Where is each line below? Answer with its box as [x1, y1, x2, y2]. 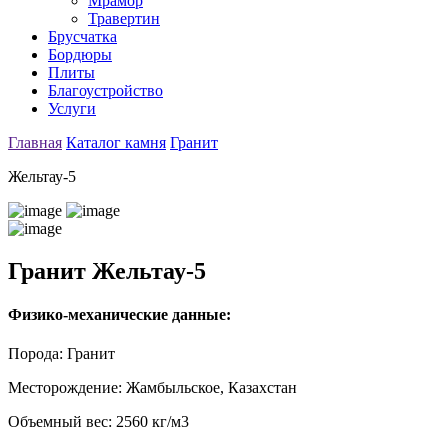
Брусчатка [48, 28, 117, 45]
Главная [8, 134, 62, 151]
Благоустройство [48, 82, 163, 99]
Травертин [88, 10, 160, 27]
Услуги [48, 100, 96, 117]
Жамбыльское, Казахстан [126, 379, 297, 397]
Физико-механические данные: [8, 306, 231, 324]
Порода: [8, 345, 67, 363]
